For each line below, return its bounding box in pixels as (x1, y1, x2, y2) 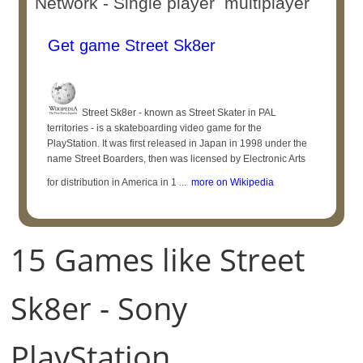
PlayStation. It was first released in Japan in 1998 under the (47, 138, 308, 149)
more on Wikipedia (186, 177, 275, 188)
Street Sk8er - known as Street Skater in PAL (79, 107, 277, 118)
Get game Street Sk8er (43, 36, 216, 54)
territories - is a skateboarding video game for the (47, 122, 263, 134)
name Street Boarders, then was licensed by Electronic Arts (47, 153, 306, 164)
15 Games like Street (11, 238, 305, 280)
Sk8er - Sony (11, 287, 188, 329)
